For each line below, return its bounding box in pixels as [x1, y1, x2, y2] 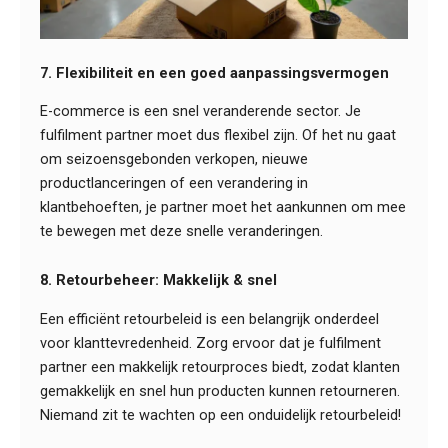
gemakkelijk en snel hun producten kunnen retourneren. [40, 381, 400, 400]
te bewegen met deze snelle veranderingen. [40, 221, 323, 240]
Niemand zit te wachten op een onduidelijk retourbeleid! [40, 405, 401, 424]
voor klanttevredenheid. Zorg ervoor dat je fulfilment [40, 333, 381, 352]
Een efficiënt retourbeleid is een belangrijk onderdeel [40, 309, 379, 328]
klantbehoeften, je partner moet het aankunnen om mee [40, 197, 406, 216]
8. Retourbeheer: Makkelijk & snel [40, 271, 277, 290]
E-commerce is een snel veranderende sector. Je [40, 101, 361, 120]
